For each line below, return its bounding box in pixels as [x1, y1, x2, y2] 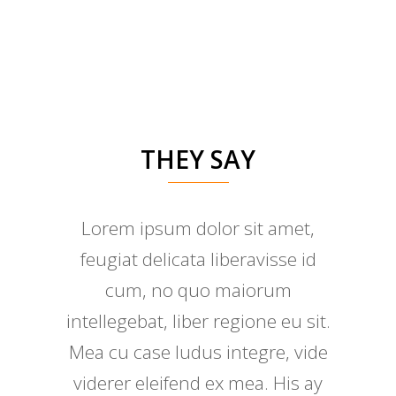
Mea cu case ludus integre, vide [68, 339, 328, 365]
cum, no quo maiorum [104, 278, 292, 303]
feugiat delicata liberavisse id [80, 247, 316, 272]
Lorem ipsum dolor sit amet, [81, 216, 315, 241]
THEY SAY [141, 142, 255, 177]
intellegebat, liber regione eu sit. [65, 308, 331, 334]
